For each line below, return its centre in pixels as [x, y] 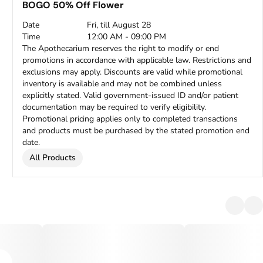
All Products [53, 158]
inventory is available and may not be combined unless [122, 84]
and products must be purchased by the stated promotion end [136, 131]
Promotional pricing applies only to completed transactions [130, 119]
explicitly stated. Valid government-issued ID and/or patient [131, 95]
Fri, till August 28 [119, 25]
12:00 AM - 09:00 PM [127, 37]
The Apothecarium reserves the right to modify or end [121, 48]
